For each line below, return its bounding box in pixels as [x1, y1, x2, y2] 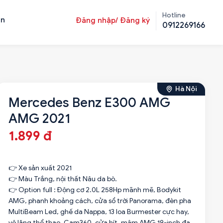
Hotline [162, 11, 186, 19]
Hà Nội [175, 85, 197, 93]
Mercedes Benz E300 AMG [8, 95, 170, 111]
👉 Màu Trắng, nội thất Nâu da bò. [8, 175, 117, 183]
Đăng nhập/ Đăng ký [76, 16, 150, 25]
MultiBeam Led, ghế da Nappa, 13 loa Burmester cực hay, [8, 208, 189, 216]
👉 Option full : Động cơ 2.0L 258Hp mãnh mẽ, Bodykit [8, 186, 181, 194]
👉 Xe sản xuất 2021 [8, 164, 72, 172]
